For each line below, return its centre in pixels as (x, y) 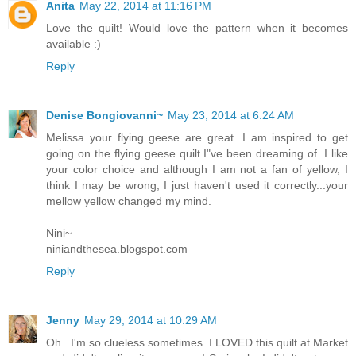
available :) (74, 43)
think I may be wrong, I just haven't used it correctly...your (197, 185)
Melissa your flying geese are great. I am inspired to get (197, 137)
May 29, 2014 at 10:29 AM (151, 320)
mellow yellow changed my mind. (129, 201)
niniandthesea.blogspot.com (117, 248)
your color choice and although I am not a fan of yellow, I (197, 169)
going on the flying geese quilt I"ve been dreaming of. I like (197, 153)
